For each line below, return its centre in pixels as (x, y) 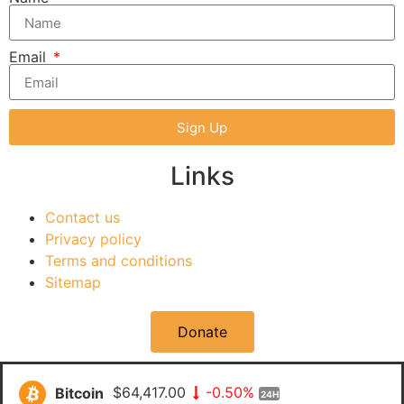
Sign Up (202, 127)
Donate (202, 332)
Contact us (83, 218)
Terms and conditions (119, 261)
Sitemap (73, 283)
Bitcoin (79, 393)
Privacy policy (93, 239)
